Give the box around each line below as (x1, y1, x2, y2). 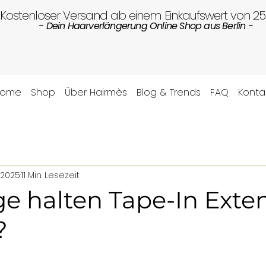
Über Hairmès (64, 85, 127, 99)
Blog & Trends (136, 85, 201, 99)
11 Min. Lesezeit (21, 169, 80, 182)
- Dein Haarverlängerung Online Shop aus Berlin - (39, 19, 253, 33)
